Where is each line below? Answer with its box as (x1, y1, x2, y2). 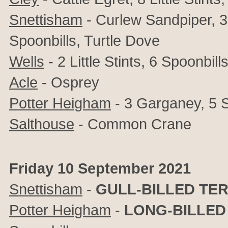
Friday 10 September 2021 (9, 160, 191, 177)
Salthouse (9, 116, 74, 132)
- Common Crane (74, 116, 191, 132)
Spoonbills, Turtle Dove (9, 32, 160, 49)
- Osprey (38, 74, 99, 91)
